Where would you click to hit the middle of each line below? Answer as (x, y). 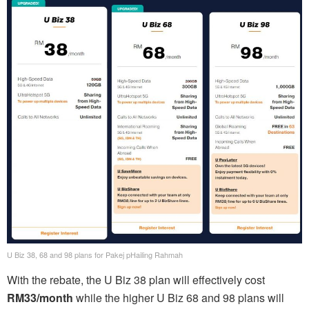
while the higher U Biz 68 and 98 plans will (179, 297)
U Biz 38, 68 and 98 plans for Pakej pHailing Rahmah (95, 254)
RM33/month (40, 297)
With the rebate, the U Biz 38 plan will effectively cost (136, 279)
